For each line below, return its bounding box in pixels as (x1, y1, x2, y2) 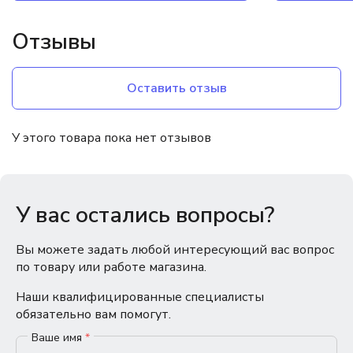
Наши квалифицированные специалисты (16, 288, 264, 306)
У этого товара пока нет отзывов (12, 128, 211, 147)
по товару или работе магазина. (16, 258, 206, 276)
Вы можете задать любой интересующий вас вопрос (16, 240, 334, 258)
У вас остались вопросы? (16, 199, 274, 230)
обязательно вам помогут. (16, 305, 171, 323)
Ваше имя (32, 329, 85, 345)
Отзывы (12, 26, 96, 57)
